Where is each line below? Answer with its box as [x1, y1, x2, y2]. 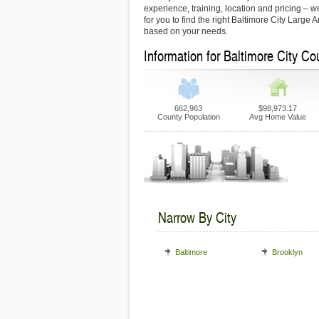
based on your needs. [144, 26, 228, 36]
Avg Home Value [249, 113, 306, 121]
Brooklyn [272, 248, 303, 256]
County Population [157, 113, 220, 121]
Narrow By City [158, 207, 236, 227]
